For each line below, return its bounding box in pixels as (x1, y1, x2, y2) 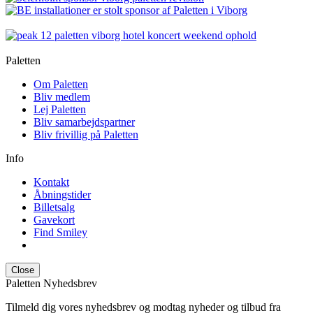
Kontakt (34, 175, 69, 188)
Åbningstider (34, 188, 91, 201)
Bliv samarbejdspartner (34, 115, 135, 128)
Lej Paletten (34, 103, 86, 115)
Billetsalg (34, 201, 75, 213)
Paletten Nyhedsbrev (6, 277, 97, 289)
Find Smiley (34, 226, 87, 238)
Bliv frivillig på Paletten (34, 128, 138, 140)
